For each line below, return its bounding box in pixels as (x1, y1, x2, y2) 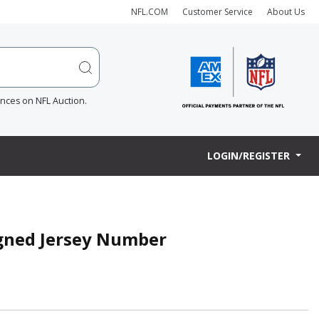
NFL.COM (131, 5, 168, 18)
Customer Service (182, 5, 253, 18)
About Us (267, 5, 305, 18)
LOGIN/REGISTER (207, 149, 293, 163)
